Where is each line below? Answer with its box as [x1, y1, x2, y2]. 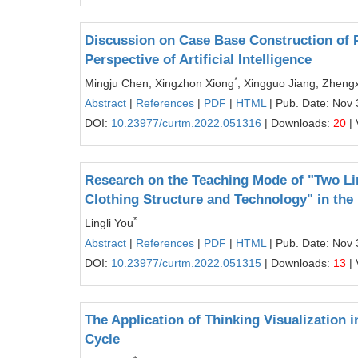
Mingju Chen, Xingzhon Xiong [85, 77, 234, 89]
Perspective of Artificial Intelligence [85, 52, 312, 67]
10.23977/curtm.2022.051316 [111, 117, 261, 129]
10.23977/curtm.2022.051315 [111, 257, 261, 269]
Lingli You [85, 217, 133, 229]
